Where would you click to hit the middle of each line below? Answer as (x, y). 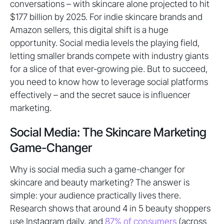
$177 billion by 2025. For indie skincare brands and (106, 17)
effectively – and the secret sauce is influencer (100, 95)
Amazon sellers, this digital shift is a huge (89, 30)
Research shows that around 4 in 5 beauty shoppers (110, 208)
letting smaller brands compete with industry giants (109, 56)
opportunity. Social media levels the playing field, (105, 43)
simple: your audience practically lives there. (95, 195)
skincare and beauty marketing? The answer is (100, 182)
